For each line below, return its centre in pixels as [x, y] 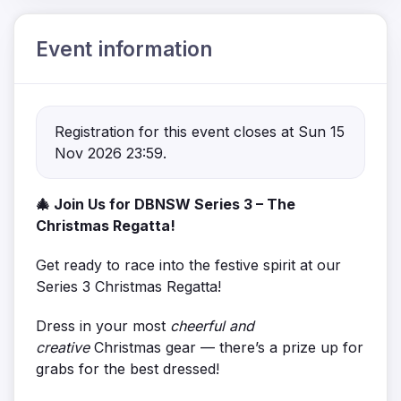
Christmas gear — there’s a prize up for [229, 347]
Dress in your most [103, 325]
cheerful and [212, 325]
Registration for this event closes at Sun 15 [200, 131]
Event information [124, 48]
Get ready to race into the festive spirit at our [188, 264]
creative [63, 347]
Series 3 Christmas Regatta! [128, 286]
